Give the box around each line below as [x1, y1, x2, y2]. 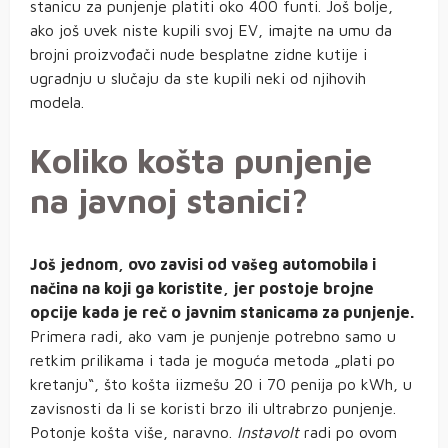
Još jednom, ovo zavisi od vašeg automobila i [30, 255, 376, 274]
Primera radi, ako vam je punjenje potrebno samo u [30, 327, 396, 346]
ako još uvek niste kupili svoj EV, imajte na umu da [30, 21, 392, 40]
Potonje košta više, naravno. [30, 423, 237, 442]
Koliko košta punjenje [30, 140, 372, 181]
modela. [30, 93, 84, 112]
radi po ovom [299, 423, 397, 442]
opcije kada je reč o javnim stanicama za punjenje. [30, 303, 414, 322]
